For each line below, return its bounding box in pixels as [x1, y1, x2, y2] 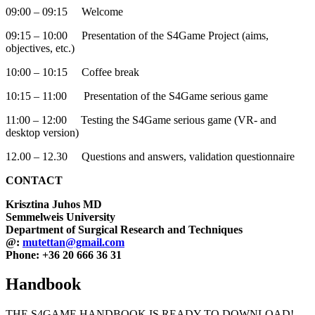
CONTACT [6, 174, 63, 186]
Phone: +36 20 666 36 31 [6, 248, 122, 261]
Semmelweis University [6, 210, 115, 223]
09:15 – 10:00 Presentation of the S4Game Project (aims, [6, 29, 269, 41]
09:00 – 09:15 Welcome [6, 5, 123, 18]
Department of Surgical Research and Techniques [6, 223, 243, 236]
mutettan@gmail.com [22, 236, 124, 248]
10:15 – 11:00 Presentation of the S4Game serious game [6, 89, 268, 102]
